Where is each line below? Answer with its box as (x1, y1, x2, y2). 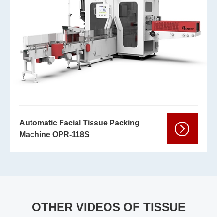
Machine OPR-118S (19, 130, 90, 139)
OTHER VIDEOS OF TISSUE (31, 201, 186, 214)
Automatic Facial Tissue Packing (19, 119, 139, 127)
